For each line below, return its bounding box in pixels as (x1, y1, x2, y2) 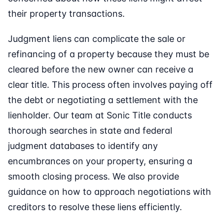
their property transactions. (8, 8, 125, 19)
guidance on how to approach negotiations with (8, 186, 211, 197)
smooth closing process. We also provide (8, 171, 179, 182)
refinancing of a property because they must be (8, 49, 209, 60)
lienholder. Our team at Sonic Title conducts (8, 110, 192, 121)
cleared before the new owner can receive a (8, 64, 193, 75)
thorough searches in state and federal (8, 125, 172, 136)
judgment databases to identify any (8, 141, 158, 151)
